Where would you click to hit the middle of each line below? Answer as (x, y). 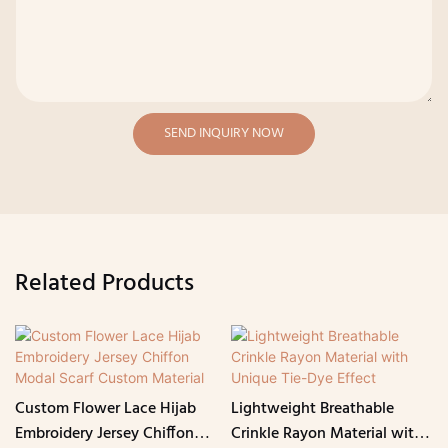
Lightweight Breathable (312, 408)
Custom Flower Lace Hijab (105, 408)
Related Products (104, 284)
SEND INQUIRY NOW (224, 133)
